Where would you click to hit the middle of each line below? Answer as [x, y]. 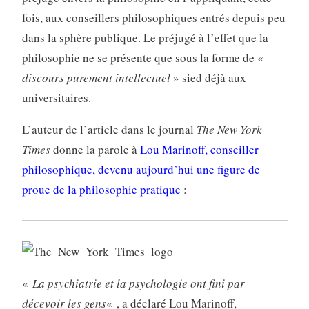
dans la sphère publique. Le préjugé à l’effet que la [145, 38]
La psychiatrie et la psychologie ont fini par [138, 283]
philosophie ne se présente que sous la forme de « [142, 58]
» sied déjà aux [208, 78]
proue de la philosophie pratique [101, 189]
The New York [229, 129]
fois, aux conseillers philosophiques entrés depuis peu [153, 18]
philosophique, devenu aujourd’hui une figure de [141, 169]
